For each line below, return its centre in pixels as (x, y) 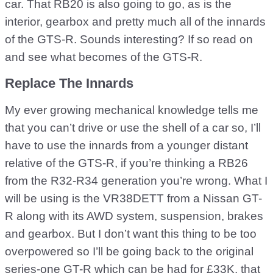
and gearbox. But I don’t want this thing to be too (131, 234)
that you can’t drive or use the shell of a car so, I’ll (133, 128)
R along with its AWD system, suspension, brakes (134, 216)
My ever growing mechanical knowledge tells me (132, 110)
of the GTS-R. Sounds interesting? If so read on (129, 39)
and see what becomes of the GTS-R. (104, 57)
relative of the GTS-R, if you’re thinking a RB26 (126, 163)
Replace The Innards (69, 83)
